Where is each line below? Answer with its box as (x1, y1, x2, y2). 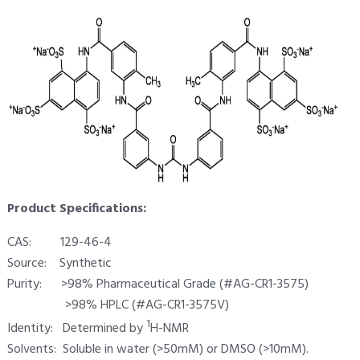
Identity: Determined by (6, 318, 146, 340)
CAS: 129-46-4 (6, 232, 112, 254)
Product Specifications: (6, 198, 146, 220)
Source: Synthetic (6, 253, 112, 275)
